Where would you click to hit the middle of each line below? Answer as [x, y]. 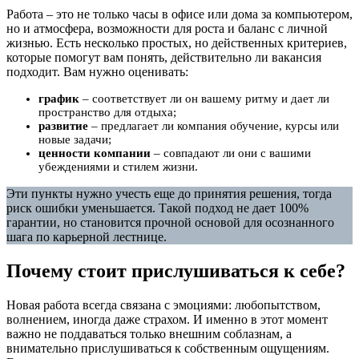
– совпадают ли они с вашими [231, 153]
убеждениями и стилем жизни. [118, 166]
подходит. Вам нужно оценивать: [97, 71]
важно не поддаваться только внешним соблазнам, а [149, 333]
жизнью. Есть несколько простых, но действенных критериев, [177, 42]
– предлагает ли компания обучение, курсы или [214, 125]
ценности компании [95, 153]
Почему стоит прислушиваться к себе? [176, 270]
